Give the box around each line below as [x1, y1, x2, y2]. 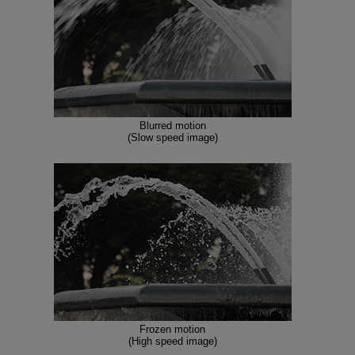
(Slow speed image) [127, 131, 218, 143]
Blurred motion [139, 119, 206, 132]
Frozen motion [139, 323, 206, 336]
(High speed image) [128, 335, 217, 348]
